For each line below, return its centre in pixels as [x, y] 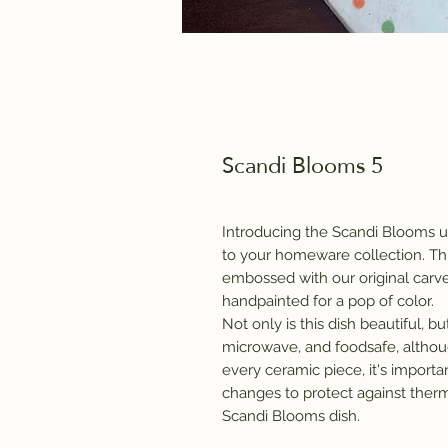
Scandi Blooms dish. [291, 415]
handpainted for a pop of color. [328, 300]
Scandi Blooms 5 [302, 164]
